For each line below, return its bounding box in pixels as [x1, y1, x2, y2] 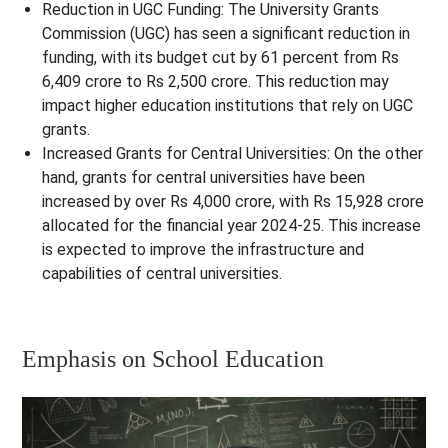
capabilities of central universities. [42, 264, 283, 284]
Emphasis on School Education [22, 346, 325, 373]
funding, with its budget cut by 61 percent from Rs [42, 48, 400, 68]
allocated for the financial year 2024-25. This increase [42, 216, 422, 236]
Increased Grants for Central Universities [42, 144, 328, 164]
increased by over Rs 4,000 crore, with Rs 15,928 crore [42, 192, 425, 212]
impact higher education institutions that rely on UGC [42, 96, 414, 116]
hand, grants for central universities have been [42, 168, 366, 188]
